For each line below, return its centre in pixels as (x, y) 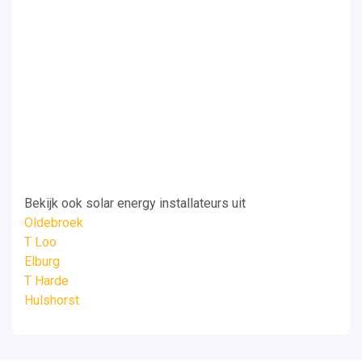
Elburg (42, 262)
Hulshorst (52, 301)
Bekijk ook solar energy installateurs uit (135, 204)
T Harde (46, 281)
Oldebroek (54, 223)
